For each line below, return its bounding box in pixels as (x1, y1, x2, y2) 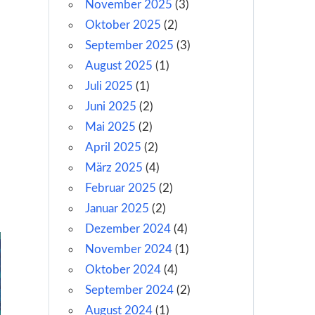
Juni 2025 (84, 101, 136, 113)
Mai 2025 (84, 121, 136, 134)
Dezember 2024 (84, 223, 171, 236)
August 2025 (84, 60, 153, 72)
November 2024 (84, 243, 172, 256)
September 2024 (84, 284, 174, 297)
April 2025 (84, 141, 141, 154)
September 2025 (84, 39, 174, 52)
